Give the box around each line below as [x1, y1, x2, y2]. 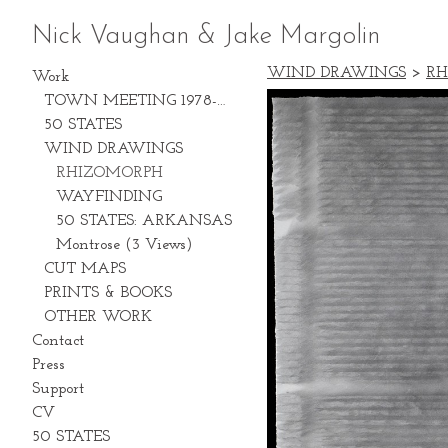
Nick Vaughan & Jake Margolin [32, 23, 380, 50]
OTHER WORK [44, 309, 152, 325]
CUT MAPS [44, 261, 126, 277]
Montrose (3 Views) [56, 237, 193, 253]
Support [32, 381, 84, 397]
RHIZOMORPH [56, 165, 163, 181]
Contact [32, 333, 84, 349]
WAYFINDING [56, 189, 162, 205]
